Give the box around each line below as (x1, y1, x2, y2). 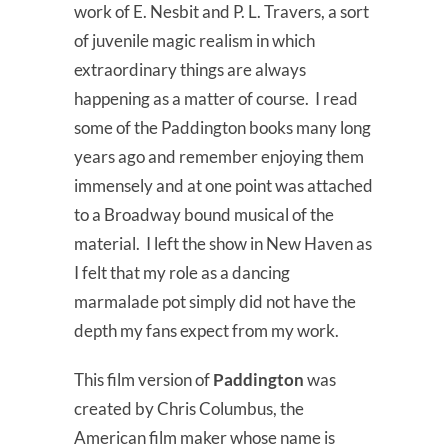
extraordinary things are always (74, 59, 306, 81)
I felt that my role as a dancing (74, 262, 290, 284)
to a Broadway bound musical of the (74, 204, 334, 226)
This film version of (74, 369, 213, 391)
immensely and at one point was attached (74, 175, 373, 197)
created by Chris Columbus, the (74, 398, 304, 420)
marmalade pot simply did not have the (74, 291, 356, 313)
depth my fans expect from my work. (74, 320, 339, 342)
